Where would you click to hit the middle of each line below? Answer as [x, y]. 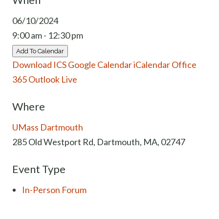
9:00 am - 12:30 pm [48, 35]
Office [184, 64]
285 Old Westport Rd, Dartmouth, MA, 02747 [99, 142]
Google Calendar [100, 64]
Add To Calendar [40, 51]
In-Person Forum [54, 189]
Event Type [39, 169]
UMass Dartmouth [48, 127]
